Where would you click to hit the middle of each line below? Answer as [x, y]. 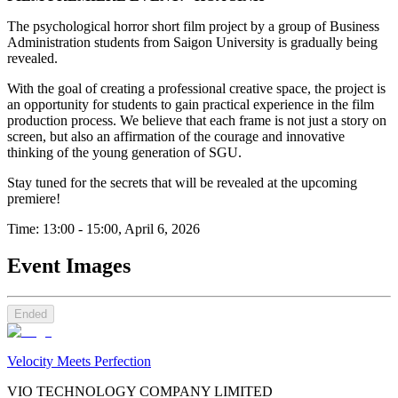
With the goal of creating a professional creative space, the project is [196, 88]
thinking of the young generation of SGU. [124, 152]
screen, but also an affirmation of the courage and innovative [176, 136]
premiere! [34, 198]
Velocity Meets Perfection [79, 362]
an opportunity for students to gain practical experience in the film [191, 104]
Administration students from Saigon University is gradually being [192, 42]
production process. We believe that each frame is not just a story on [197, 120]
